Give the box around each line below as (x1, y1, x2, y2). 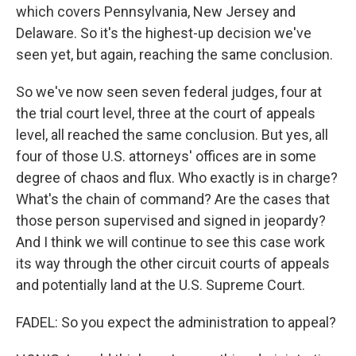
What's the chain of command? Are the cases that (16, 191, 330, 207)
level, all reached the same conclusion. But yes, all (16, 126, 328, 143)
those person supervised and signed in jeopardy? (16, 212, 326, 229)
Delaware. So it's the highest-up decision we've (16, 25, 311, 41)
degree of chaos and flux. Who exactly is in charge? (16, 169, 338, 186)
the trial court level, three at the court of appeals (16, 105, 315, 122)
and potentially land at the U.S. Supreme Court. (16, 277, 305, 293)
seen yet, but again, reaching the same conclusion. (16, 46, 333, 63)
